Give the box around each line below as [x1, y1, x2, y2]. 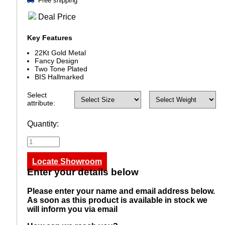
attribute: [27, 98, 55, 107]
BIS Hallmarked [35, 72, 84, 81]
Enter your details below [27, 166, 139, 177]
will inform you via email [27, 205, 118, 214]
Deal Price [38, 12, 76, 21]
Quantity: [27, 119, 59, 128]
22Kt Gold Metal [35, 48, 86, 57]
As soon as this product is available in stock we [27, 196, 207, 205]
